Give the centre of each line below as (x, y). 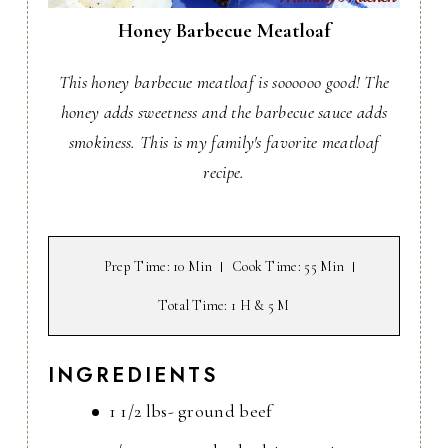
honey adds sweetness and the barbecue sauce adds (224, 112)
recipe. (224, 172)
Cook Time (264, 267)
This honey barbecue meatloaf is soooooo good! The (224, 82)
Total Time (191, 306)
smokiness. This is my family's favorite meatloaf (224, 142)
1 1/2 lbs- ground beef (190, 411)
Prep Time (135, 267)
